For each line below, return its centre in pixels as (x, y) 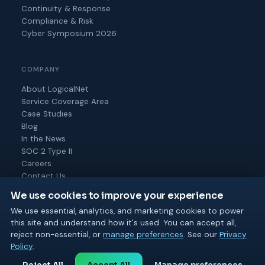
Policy (22, 246)
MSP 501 (126, 242)
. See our (201, 235)
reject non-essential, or (57, 235)
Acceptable (166, 256)
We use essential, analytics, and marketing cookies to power (127, 211)
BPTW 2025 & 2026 (199, 242)
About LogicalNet (55, 89)
